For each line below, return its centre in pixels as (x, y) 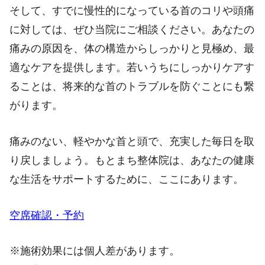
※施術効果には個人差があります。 (95, 251)
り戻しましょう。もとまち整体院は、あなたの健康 (132, 160)
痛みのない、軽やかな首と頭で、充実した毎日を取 (132, 141)
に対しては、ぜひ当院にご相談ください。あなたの (132, 29)
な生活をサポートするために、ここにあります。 (127, 179)
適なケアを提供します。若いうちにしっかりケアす (132, 67)
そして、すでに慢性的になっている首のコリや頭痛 (132, 10)
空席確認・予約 (47, 215)
